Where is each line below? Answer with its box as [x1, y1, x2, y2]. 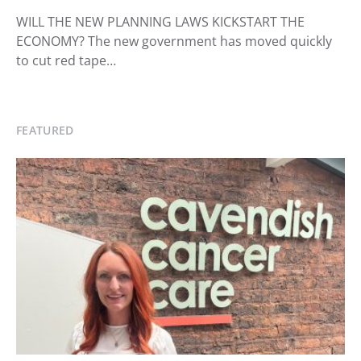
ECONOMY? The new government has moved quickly [16, 32, 332, 50]
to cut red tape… [16, 52, 116, 69]
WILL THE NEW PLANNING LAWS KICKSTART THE [16, 13, 305, 31]
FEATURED [16, 122, 74, 138]
